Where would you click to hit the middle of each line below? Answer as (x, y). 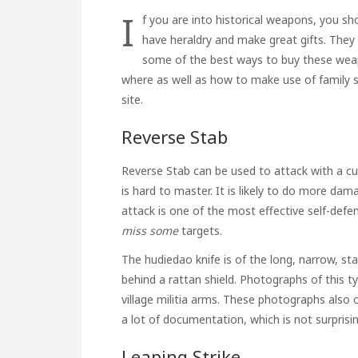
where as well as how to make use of (220, 79)
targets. (200, 230)
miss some (150, 230)
